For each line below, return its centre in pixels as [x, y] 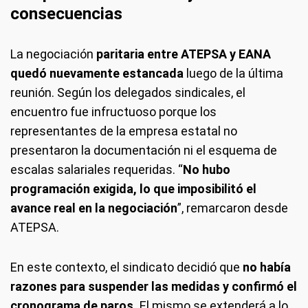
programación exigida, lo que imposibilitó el [133, 189]
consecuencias [66, 14]
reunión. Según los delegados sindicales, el [128, 92]
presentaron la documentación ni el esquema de [144, 150]
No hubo [207, 169]
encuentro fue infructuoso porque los [113, 112]
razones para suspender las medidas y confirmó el [154, 286]
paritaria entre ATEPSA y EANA [182, 54]
